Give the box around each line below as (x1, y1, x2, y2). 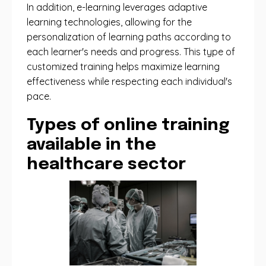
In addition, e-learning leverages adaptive (27, 1, 207, 13)
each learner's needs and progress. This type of (27, 46, 235, 58)
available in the (27, 137, 156, 154)
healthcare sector (27, 156, 186, 173)
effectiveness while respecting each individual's (27, 75, 232, 87)
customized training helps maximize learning (27, 61, 220, 72)
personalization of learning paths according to (27, 31, 231, 43)
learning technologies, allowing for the (27, 16, 192, 28)
